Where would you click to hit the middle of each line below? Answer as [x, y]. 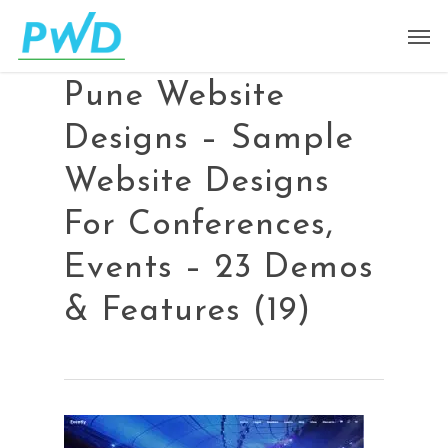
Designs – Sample [209, 139]
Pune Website [174, 96]
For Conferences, [199, 225]
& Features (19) [187, 311]
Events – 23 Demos [219, 268]
